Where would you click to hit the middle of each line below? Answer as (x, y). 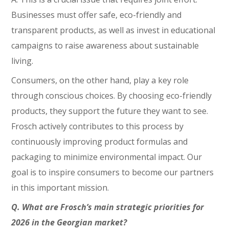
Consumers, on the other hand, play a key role (100, 80)
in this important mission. (60, 188)
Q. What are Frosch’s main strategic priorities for (108, 207)
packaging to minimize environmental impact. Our (107, 157)
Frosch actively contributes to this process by (98, 126)
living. (22, 61)
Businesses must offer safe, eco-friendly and (97, 15)
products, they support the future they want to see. (110, 111)
